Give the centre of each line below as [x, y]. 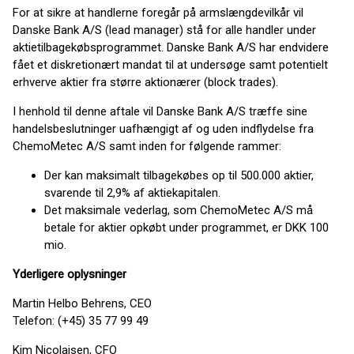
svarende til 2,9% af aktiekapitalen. [132, 193]
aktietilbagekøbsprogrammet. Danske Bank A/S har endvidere [171, 47]
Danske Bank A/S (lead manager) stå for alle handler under [164, 30]
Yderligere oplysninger [70, 274]
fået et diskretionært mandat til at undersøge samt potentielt [170, 65]
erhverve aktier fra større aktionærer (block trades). [145, 82]
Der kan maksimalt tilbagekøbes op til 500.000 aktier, [179, 175]
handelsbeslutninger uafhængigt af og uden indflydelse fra [163, 129]
